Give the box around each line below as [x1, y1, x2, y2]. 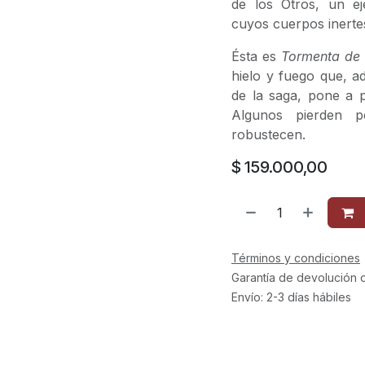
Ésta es [231, 48, 282, 64]
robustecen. [231, 126, 306, 143]
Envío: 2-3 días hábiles [231, 290, 351, 304]
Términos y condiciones [231, 251, 360, 265]
